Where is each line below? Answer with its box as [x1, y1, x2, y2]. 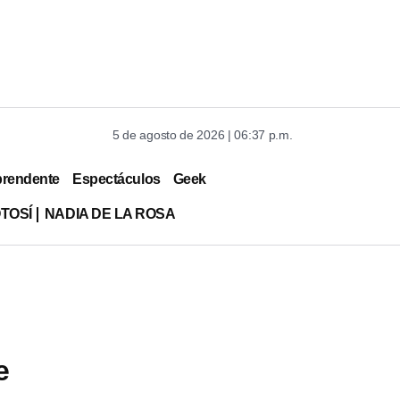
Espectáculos [72, 171, 161, 187]
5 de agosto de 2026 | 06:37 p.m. [112, 128, 293, 142]
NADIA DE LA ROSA [44, 205, 176, 221]
